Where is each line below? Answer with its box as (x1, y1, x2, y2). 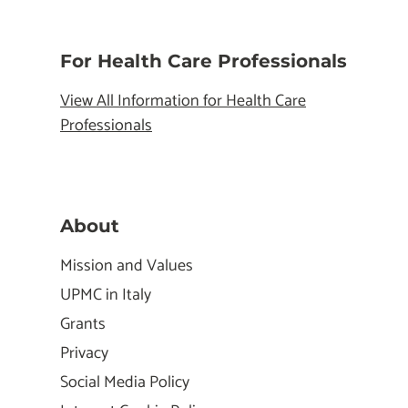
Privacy (60, 340, 108, 368)
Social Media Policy (60, 369, 189, 397)
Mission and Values (60, 252, 193, 280)
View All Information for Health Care (60, 87, 306, 116)
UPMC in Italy (60, 281, 151, 310)
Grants (60, 311, 106, 339)
